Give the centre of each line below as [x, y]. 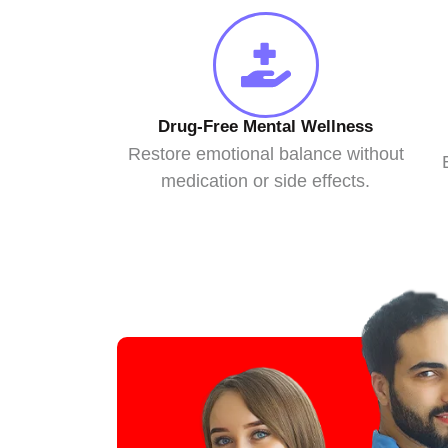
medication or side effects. [265, 181]
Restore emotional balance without [265, 154]
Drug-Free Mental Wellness [265, 126]
